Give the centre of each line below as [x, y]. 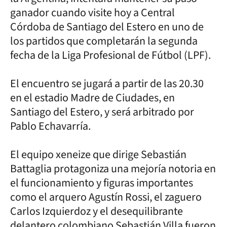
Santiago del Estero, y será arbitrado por [102, 112]
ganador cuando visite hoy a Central [92, 12]
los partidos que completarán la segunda [104, 41]
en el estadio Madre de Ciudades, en [92, 98]
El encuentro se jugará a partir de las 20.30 [107, 83]
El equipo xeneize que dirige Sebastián [98, 154]
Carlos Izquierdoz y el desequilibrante [97, 211]
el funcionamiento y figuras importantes [102, 183]
